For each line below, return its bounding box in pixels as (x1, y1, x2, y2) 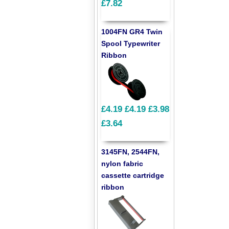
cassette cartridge (101, 171, 165, 179)
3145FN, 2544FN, (101, 147, 160, 156)
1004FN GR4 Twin (101, 27, 163, 36)
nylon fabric (101, 159, 144, 168)
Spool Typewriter (101, 39, 161, 48)
